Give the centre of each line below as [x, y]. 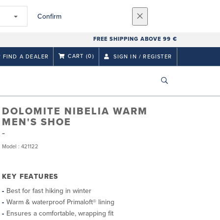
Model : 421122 [20, 147]
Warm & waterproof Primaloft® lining [60, 202]
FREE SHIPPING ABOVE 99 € [135, 39]
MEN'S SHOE [37, 122]
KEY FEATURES [30, 177]
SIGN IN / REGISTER [142, 56]
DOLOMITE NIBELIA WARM [75, 111]
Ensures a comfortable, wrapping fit [60, 213]
